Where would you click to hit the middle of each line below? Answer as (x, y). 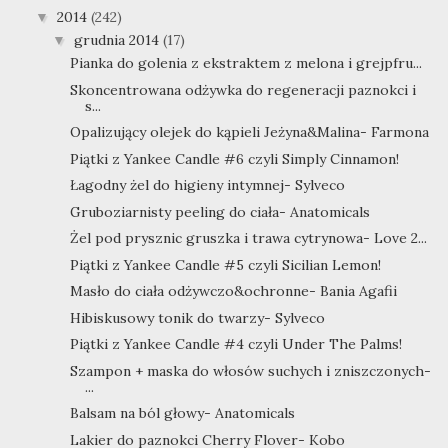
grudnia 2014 (118, 40)
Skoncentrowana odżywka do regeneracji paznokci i (242, 89)
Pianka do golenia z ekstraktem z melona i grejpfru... (245, 63)
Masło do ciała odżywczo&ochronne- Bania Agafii (233, 291)
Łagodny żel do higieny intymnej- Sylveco (207, 185)
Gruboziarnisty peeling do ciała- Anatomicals (219, 211)
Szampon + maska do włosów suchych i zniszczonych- (250, 370)
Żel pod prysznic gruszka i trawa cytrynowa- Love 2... (248, 238)
